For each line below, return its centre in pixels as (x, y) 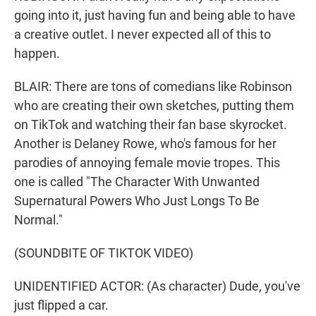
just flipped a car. (61, 305)
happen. (37, 54)
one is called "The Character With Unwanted (137, 182)
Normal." (38, 220)
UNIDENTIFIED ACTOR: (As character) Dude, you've (157, 286)
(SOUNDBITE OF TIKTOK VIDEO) (104, 253)
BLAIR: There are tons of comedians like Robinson (153, 87)
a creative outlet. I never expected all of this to (142, 35)
